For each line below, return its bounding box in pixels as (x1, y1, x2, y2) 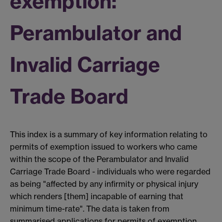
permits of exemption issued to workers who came (10, 142, 197, 152)
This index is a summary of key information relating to (10, 129, 208, 140)
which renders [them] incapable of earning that (10, 191, 183, 202)
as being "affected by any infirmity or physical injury (10, 179, 198, 189)
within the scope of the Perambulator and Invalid (10, 154, 189, 165)
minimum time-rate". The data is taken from (10, 204, 169, 214)
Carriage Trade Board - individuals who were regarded (10, 166, 211, 177)
